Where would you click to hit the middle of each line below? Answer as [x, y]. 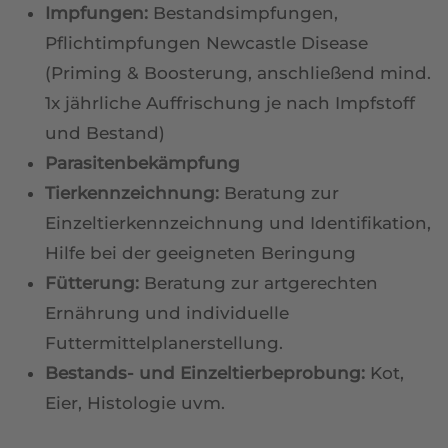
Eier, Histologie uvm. [135, 403]
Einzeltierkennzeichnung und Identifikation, [238, 223]
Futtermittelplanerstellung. [164, 343]
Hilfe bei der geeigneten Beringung [200, 253]
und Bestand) [105, 133]
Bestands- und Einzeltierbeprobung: [205, 373]
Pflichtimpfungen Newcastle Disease [206, 43]
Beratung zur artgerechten [258, 283]
